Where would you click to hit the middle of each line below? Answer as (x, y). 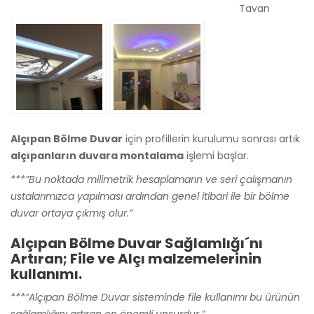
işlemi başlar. (216, 156)
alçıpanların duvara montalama (97, 156)
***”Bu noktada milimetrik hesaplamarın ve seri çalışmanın (151, 180)
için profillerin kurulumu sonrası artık (211, 139)
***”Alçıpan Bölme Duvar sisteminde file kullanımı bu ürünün (155, 298)
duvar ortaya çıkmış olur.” (71, 213)
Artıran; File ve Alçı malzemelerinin (136, 259)
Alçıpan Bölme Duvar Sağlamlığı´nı (137, 244)
